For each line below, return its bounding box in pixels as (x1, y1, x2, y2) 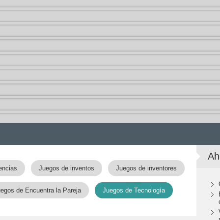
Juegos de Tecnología (103, 187, 165, 194)
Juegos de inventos (38, 165, 94, 172)
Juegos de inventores (115, 165, 177, 172)
